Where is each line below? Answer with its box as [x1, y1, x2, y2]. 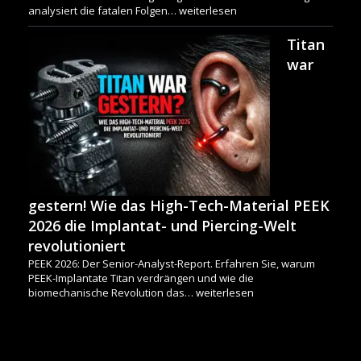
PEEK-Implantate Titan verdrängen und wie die [28, 271, 254, 286]
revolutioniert [28, 236, 126, 256]
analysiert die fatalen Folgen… [28, 3, 179, 19]
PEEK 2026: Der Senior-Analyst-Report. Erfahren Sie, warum [28, 256, 315, 272]
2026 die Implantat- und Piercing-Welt [28, 216, 297, 236]
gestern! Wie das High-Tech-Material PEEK [28, 196, 330, 216]
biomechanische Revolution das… [28, 285, 196, 301]
